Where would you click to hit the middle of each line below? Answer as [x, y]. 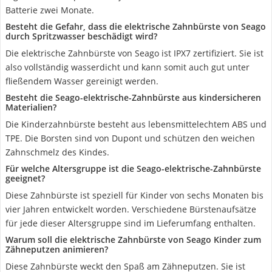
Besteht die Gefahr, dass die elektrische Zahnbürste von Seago [136, 26]
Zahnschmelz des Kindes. [57, 152]
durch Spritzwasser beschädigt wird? [81, 36]
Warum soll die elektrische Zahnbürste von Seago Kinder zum [133, 240]
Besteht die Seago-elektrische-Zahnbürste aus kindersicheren [133, 97]
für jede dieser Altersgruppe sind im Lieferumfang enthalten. [131, 223]
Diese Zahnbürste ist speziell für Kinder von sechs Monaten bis [134, 195]
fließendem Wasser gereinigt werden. [82, 81]
